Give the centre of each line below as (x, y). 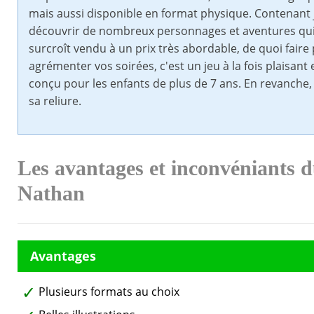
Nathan (51, 194)
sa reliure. (55, 101)
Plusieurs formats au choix (109, 292)
